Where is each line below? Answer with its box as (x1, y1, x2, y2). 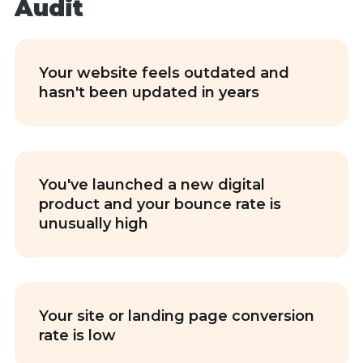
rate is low (38, 327, 116, 344)
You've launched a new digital (38, 176, 265, 194)
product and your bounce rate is (38, 195, 281, 213)
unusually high (38, 215, 148, 233)
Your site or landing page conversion (38, 307, 314, 325)
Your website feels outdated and (38, 64, 289, 82)
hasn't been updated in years (38, 83, 259, 101)
